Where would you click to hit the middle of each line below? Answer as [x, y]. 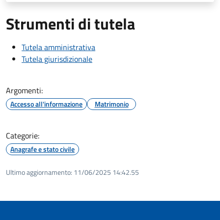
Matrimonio [111, 104]
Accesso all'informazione [46, 104]
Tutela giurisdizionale [57, 59]
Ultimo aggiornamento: [39, 172]
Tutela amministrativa [58, 47]
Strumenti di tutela [70, 23]
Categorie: [23, 135]
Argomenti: [24, 90]
